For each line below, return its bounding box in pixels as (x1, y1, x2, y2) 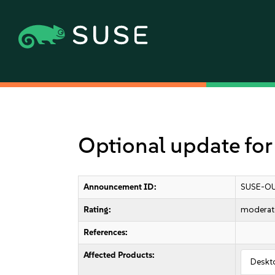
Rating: (83, 204, 112, 215)
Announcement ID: (83, 182, 157, 192)
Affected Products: (83, 250, 155, 260)
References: (83, 227, 128, 238)
